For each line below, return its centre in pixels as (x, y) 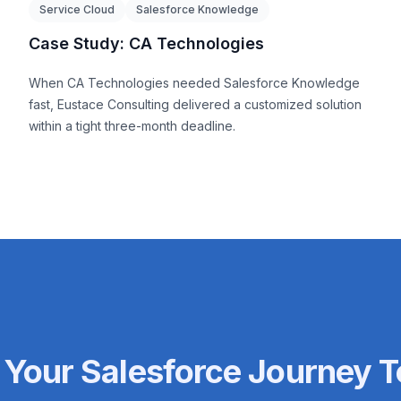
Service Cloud (77, 9)
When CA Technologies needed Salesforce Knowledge (194, 82)
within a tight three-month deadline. (132, 125)
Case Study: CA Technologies (146, 43)
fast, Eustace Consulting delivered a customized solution (195, 104)
